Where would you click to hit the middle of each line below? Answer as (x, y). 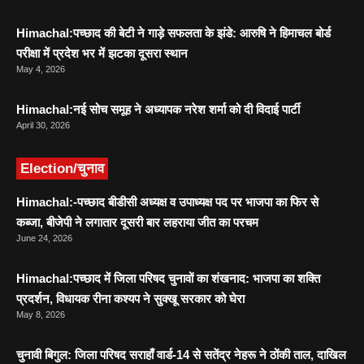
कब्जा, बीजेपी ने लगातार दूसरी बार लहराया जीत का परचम (137, 222)
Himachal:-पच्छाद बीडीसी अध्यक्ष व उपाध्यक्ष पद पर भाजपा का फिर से (167, 201)
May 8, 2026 (41, 314)
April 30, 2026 (43, 125)
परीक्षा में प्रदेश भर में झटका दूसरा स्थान (102, 53)
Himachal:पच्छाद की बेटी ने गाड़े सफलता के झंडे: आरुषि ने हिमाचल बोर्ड (173, 32)
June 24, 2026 (44, 238)
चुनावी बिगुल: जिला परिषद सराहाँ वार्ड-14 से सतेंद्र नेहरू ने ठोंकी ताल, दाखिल (181, 354)
